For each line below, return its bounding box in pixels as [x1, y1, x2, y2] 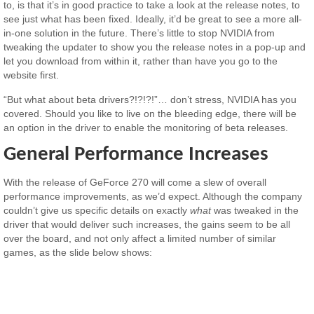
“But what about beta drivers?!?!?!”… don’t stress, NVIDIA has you [4, 93, 297, 105]
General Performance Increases [4, 144, 269, 165]
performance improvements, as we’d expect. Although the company [4, 190, 303, 202]
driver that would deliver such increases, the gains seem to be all [4, 218, 291, 230]
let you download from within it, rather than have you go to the [4, 55, 278, 67]
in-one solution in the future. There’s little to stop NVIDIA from [4, 27, 275, 39]
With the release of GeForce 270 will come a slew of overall [4, 176, 267, 188]
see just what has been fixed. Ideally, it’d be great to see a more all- [4, 13, 303, 25]
